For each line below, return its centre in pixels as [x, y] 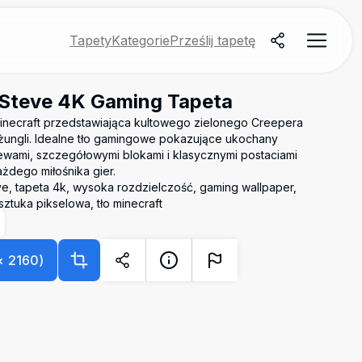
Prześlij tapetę [213, 40]
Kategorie [141, 40]
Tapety [90, 40]
